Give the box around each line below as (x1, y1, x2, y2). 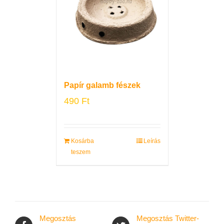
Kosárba (70, 137, 94, 144)
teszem (70, 148, 90, 155)
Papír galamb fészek (63, 80, 140, 89)
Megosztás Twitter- (136, 213, 199, 222)
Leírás (143, 137, 160, 144)
